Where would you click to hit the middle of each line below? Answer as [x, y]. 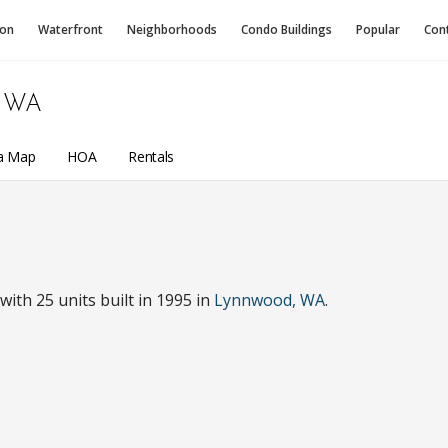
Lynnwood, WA [269, 300]
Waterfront [70, 29]
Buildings [306, 29]
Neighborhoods [172, 29]
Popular [378, 29]
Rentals [151, 156]
